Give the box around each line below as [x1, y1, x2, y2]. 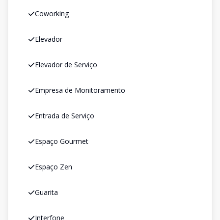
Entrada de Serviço [35, 111, 94, 120]
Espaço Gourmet [35, 137, 88, 146]
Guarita [35, 188, 58, 197]
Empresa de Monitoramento [35, 85, 125, 95]
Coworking [35, 9, 69, 18]
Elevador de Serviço [35, 60, 97, 69]
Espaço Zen [35, 162, 72, 171]
